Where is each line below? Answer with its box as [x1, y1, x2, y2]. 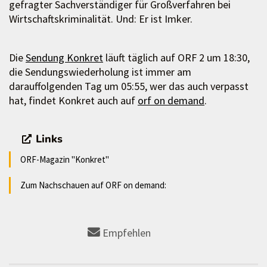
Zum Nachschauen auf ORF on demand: [20, 179, 166, 191]
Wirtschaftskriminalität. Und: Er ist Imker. [9, 11, 193, 26]
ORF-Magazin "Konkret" [20, 153, 109, 165]
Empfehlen [103, 225, 151, 240]
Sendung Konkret [26, 50, 103, 64]
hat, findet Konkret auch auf [9, 93, 138, 107]
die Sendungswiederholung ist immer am [9, 64, 191, 79]
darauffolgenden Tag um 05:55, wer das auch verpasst [9, 79, 249, 93]
